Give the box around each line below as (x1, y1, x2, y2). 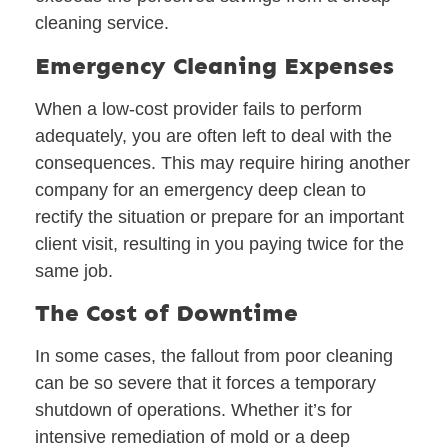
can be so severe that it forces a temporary (35, 373, 376, 394)
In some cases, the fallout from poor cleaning (35, 346, 393, 367)
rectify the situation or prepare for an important (35, 206, 404, 227)
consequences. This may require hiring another (35, 152, 410, 173)
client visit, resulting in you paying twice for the (35, 233, 404, 254)
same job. (35, 260, 113, 281)
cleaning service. (35, 13, 169, 34)
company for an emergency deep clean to (35, 179, 366, 200)
